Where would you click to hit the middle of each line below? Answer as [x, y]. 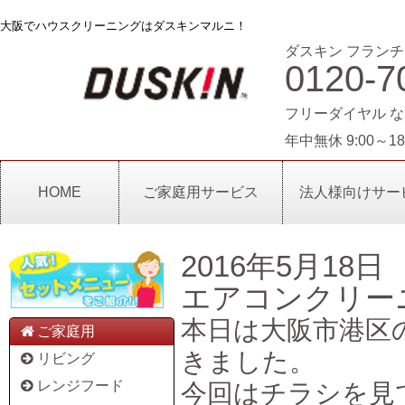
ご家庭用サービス [201, 192]
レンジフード [80, 386]
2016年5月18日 [283, 267]
